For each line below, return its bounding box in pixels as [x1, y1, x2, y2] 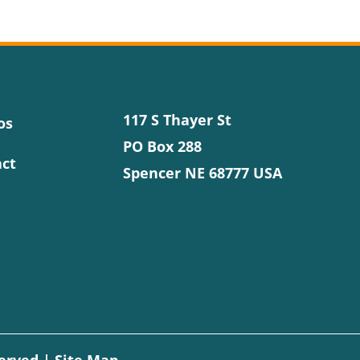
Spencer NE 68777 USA [122, 163, 282, 183]
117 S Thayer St [122, 110, 231, 130]
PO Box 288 [122, 137, 202, 157]
